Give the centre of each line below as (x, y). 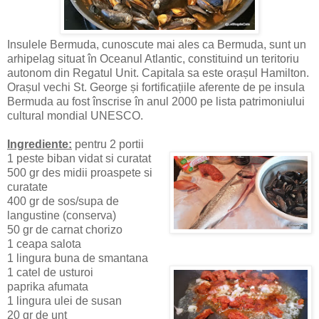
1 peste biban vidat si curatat (79, 159)
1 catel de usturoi (50, 273)
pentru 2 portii (108, 145)
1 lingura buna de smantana (78, 258)
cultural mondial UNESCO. (75, 116)
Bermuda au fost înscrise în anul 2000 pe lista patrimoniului (156, 102)
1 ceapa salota (44, 244)
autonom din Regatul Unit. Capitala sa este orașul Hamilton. (158, 73)
